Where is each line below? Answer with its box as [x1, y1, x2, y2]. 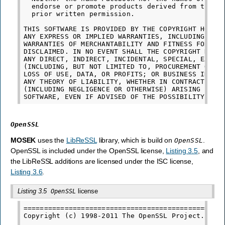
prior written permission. [23, 10, 135, 18]
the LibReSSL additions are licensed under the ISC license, [11, 157, 193, 165]
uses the [36, 136, 66, 144]
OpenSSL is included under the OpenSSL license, [11, 146, 166, 155]
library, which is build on [96, 136, 174, 144]
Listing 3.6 [11, 167, 43, 176]
